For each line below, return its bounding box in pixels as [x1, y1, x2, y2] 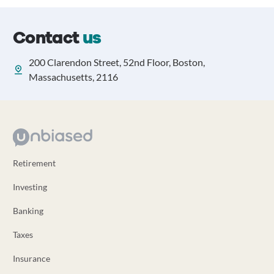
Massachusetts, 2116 [28, 71, 118, 83]
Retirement [12, 158, 56, 168]
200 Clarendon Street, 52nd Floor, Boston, [28, 56, 205, 68]
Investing [12, 182, 47, 192]
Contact [12, 26, 83, 50]
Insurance [12, 253, 50, 264]
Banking [12, 206, 43, 216]
